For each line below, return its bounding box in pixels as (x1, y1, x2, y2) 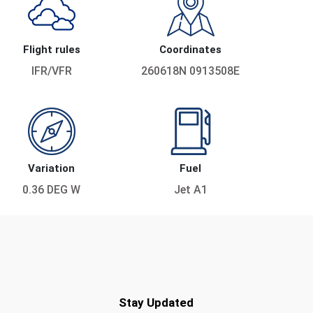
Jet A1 (173, 183, 208, 197)
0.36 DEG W (22, 183, 81, 197)
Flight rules (22, 43, 80, 57)
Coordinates (159, 43, 222, 57)
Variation (28, 162, 75, 175)
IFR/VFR (31, 64, 72, 78)
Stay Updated (118, 296, 194, 310)
